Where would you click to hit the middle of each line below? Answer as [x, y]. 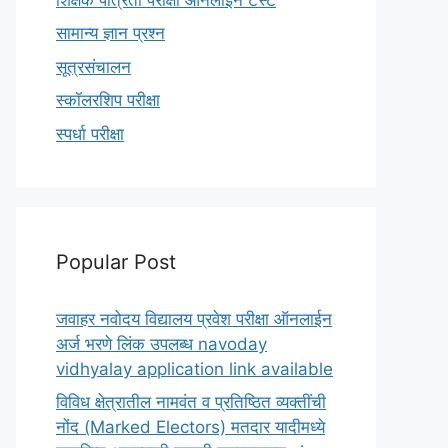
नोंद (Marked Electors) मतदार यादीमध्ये [190, 427]
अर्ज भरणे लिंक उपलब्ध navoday [161, 343]
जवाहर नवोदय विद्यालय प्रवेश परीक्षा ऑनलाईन [194, 318]
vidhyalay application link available [194, 368]
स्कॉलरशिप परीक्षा [108, 100]
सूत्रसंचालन [93, 66]
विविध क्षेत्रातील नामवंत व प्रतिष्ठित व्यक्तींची [191, 402]
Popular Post [116, 261]
